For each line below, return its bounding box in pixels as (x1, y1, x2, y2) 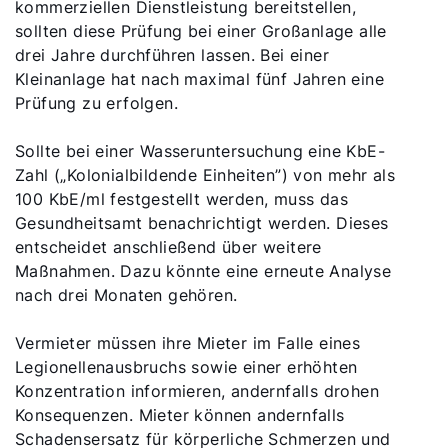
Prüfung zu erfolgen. (15, 93, 178, 113)
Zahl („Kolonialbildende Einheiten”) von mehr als (15, 165, 396, 185)
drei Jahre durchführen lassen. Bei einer (15, 45, 329, 65)
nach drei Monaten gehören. (15, 285, 238, 305)
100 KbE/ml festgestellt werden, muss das (15, 189, 348, 209)
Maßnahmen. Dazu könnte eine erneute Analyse (15, 261, 392, 281)
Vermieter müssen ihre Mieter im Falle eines (15, 333, 361, 353)
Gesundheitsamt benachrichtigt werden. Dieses (15, 213, 389, 233)
